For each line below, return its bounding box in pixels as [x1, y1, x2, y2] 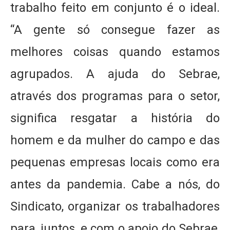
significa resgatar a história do [10, 111, 220, 125]
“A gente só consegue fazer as [10, 23, 220, 37]
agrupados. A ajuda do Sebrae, [10, 67, 220, 81]
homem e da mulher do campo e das [10, 133, 220, 147]
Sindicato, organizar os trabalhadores [10, 199, 220, 214]
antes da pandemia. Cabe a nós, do [10, 177, 220, 191]
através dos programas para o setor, [10, 89, 220, 103]
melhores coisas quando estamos [10, 45, 220, 59]
